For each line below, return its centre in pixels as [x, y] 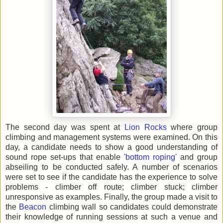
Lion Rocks [148, 127]
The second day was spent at [65, 127]
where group [194, 127]
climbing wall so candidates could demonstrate [132, 207]
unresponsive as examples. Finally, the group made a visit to [111, 197]
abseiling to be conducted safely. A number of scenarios [111, 167]
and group [197, 157]
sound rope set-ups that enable [65, 157]
